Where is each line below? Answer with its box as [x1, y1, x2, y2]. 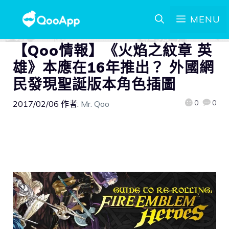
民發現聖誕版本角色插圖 [13, 75, 176, 93]
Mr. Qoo [81, 99, 109, 109]
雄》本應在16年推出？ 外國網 [13, 58, 214, 76]
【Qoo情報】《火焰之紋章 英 [13, 41, 212, 59]
